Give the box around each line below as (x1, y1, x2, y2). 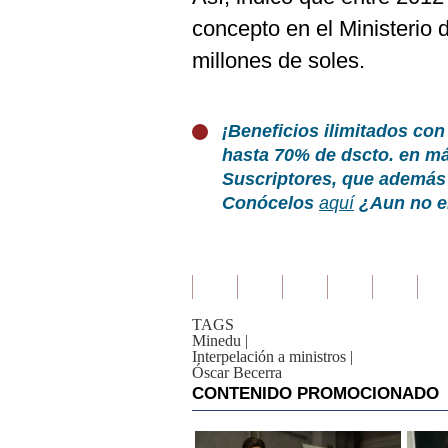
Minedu (192, 332, 241, 349)
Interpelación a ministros (192, 348, 346, 365)
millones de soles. (192, 48, 365, 73)
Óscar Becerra (192, 364, 282, 381)
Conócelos (222, 193, 319, 213)
